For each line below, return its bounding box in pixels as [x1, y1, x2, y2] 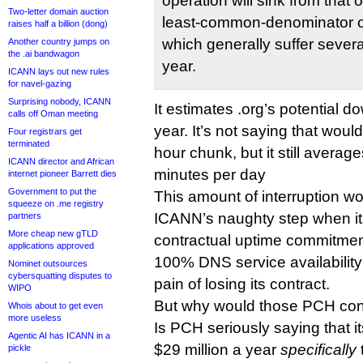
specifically [280, 341, 357, 358]
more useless [8, 313, 62, 322]
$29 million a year [154, 341, 280, 358]
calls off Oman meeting [8, 109, 98, 118]
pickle [8, 343, 31, 352]
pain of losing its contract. [154, 275, 330, 293]
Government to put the [8, 186, 96, 196]
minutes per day [154, 166, 266, 183]
